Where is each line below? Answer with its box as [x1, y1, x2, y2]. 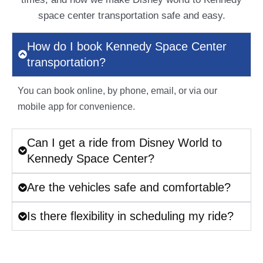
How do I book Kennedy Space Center [27, 39, 227, 53]
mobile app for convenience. [18, 101, 135, 112]
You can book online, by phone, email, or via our [18, 85, 217, 96]
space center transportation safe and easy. [38, 10, 225, 22]
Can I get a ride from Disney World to [27, 136, 222, 149]
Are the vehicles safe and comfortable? [27, 180, 231, 194]
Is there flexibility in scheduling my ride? [27, 209, 234, 222]
